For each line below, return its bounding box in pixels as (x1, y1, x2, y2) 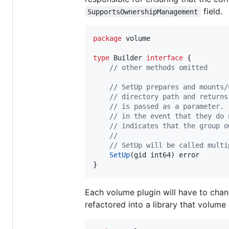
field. (200, 6, 222, 16)
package (93, 34, 122, 42)
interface (146, 53, 183, 62)
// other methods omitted (109, 63, 208, 72)
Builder (113, 53, 142, 62)
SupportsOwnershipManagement (87, 7, 198, 16)
